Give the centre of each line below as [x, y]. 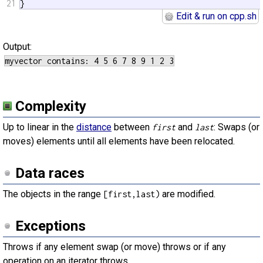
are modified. [188, 194]
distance [94, 127]
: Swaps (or [237, 127]
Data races [50, 173]
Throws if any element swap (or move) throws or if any [114, 247]
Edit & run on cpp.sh [215, 16]
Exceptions [50, 226]
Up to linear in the [40, 127]
